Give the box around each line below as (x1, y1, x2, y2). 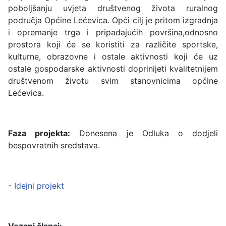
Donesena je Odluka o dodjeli (70, 128, 218, 139)
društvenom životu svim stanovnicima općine (8, 76, 218, 86)
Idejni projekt (14, 181, 64, 191)
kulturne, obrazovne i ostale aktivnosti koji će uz (8, 51, 218, 62)
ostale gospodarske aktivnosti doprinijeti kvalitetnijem (8, 64, 218, 74)
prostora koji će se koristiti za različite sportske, (8, 39, 218, 50)
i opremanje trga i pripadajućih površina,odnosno (8, 27, 218, 38)
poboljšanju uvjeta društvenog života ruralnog (8, 3, 218, 14)
